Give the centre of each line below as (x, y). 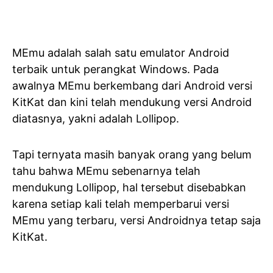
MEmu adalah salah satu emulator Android (121, 53)
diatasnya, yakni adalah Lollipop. (96, 119)
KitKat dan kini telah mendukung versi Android (132, 102)
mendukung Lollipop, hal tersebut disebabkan (129, 187)
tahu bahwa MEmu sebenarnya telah (106, 171)
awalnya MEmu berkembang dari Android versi (132, 86)
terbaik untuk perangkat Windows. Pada (115, 69)
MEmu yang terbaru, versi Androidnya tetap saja (136, 220)
